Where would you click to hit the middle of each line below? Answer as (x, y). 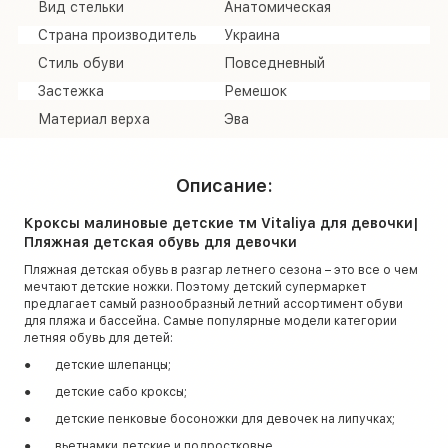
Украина (252, 34)
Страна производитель (117, 34)
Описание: (224, 185)
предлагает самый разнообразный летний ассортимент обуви (213, 303)
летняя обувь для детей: (98, 337)
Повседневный (274, 62)
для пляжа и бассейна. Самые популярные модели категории (210, 320)
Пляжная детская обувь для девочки (160, 241)
